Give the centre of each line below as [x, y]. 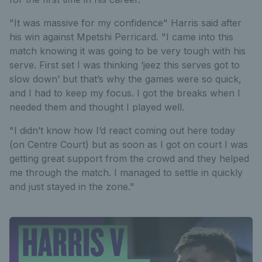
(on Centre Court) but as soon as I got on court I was [129, 145]
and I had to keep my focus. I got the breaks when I [125, 93]
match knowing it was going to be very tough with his [127, 51]
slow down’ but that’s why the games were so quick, [125, 79]
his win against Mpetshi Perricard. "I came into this [121, 37]
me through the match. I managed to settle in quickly [126, 173]
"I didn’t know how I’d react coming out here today [122, 131]
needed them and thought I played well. [97, 107]
